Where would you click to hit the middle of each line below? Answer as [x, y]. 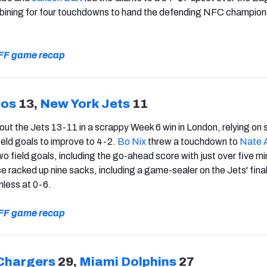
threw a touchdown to [193, 141]
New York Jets [85, 103]
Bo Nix [132, 141]
